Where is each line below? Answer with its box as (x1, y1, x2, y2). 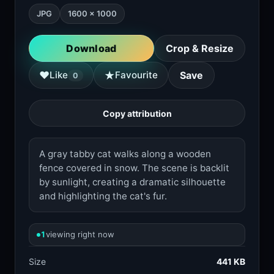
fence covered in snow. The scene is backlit (39, 162, 229, 174)
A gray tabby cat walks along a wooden (39, 148, 211, 160)
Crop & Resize (166, 42, 234, 54)
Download (66, 42, 117, 54)
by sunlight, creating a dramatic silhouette (39, 176, 226, 188)
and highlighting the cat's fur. (39, 190, 167, 202)
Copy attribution (102, 108, 172, 119)
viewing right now (46, 229, 114, 239)
